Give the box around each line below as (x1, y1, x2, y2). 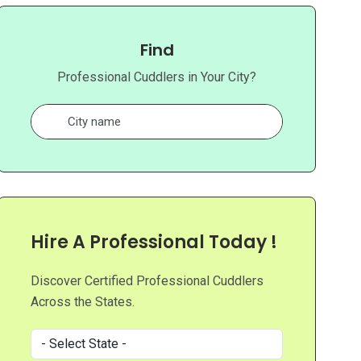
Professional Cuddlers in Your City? (57, 69, 257, 85)
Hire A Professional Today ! (31, 230, 278, 255)
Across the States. (31, 294, 135, 310)
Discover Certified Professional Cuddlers (31, 273, 264, 289)
